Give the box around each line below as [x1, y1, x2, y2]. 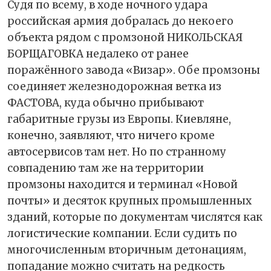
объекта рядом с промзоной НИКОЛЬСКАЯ [7, 30, 243, 44]
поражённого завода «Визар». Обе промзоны [7, 63, 260, 77]
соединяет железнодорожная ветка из [7, 79, 221, 93]
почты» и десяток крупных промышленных [7, 194, 252, 207]
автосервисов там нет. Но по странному [7, 145, 226, 158]
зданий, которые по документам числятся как [7, 210, 263, 224]
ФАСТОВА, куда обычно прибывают [7, 96, 204, 109]
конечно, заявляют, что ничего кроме [7, 128, 215, 142]
